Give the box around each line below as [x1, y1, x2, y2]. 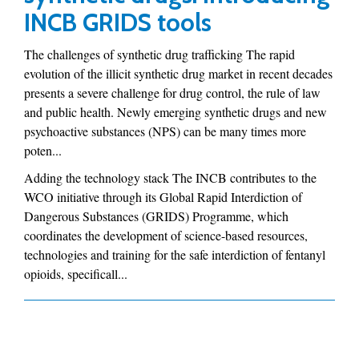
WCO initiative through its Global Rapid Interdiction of [24, 188, 302, 205]
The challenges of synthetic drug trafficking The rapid [24, 46, 295, 63]
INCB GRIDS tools [24, 7, 212, 38]
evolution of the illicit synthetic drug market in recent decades [24, 65, 333, 82]
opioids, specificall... [24, 265, 127, 282]
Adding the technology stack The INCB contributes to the [24, 169, 317, 186]
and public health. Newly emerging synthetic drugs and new [24, 103, 327, 120]
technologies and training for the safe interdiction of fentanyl [24, 246, 325, 263]
